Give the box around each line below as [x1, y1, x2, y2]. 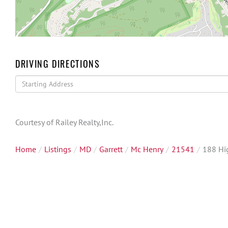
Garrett [99, 144, 123, 155]
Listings [44, 144, 71, 155]
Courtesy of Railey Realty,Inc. [15, 117, 113, 128]
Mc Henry [131, 144, 163, 155]
